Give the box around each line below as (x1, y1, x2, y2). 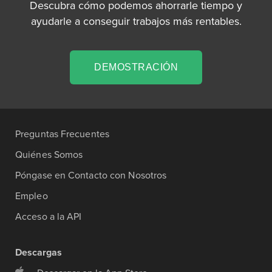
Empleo (15, 190, 48, 202)
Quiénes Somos (15, 149, 83, 161)
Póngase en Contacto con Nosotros (15, 169, 167, 182)
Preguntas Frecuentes (15, 128, 109, 140)
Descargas (15, 246, 62, 259)
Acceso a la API (15, 211, 82, 223)
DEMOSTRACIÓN (94, 62, 178, 72)
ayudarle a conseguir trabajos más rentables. (30, 14, 242, 28)
